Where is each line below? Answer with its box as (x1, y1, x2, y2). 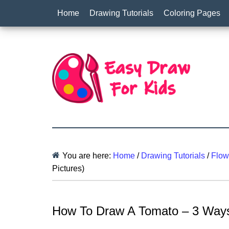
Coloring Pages (164, 9, 220, 17)
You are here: (62, 151, 113, 160)
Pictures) (52, 164, 84, 173)
